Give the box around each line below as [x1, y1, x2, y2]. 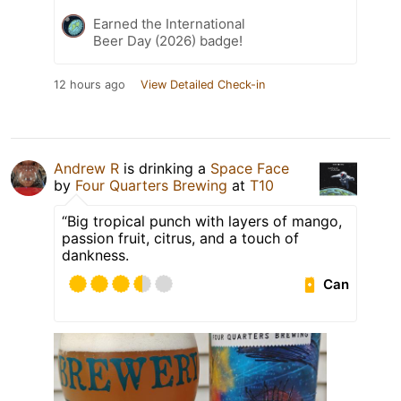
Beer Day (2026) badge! [93, 32, 243, 50]
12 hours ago [54, 78, 125, 92]
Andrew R [54, 159, 119, 178]
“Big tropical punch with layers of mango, [62, 212, 342, 231]
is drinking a [119, 159, 210, 178]
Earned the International [93, 15, 245, 33]
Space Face [210, 159, 289, 178]
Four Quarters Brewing [75, 176, 227, 195]
